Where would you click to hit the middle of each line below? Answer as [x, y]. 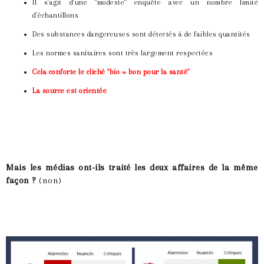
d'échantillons [55, 16]
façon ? [22, 181]
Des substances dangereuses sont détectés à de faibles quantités [141, 34]
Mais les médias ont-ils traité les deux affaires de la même [132, 168]
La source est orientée [70, 91]
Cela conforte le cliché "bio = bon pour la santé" [111, 72]
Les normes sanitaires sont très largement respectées [123, 53]
